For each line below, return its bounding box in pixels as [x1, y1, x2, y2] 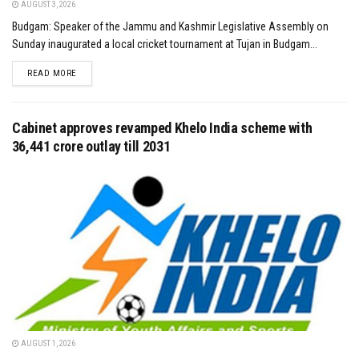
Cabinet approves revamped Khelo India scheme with [12, 119, 313, 137]
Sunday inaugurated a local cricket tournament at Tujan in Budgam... [12, 38, 317, 51]
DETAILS [75, 67, 110, 79]
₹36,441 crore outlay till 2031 [12, 138, 171, 155]
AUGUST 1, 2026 [19, 339, 75, 349]
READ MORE [27, 68, 77, 79]
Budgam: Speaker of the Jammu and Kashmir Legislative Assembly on [12, 20, 329, 34]
